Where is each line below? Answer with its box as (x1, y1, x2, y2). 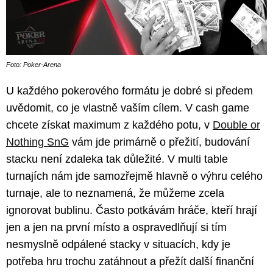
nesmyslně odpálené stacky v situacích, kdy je (6, 238, 230, 250)
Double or (213, 118, 260, 131)
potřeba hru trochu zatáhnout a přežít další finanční (6, 255, 254, 268)
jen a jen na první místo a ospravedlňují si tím (6, 221, 227, 233)
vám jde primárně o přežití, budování (69, 135, 250, 148)
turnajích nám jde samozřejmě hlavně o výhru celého (6, 169, 263, 182)
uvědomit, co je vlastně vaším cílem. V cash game (6, 101, 249, 114)
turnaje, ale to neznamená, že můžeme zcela (6, 186, 224, 199)
